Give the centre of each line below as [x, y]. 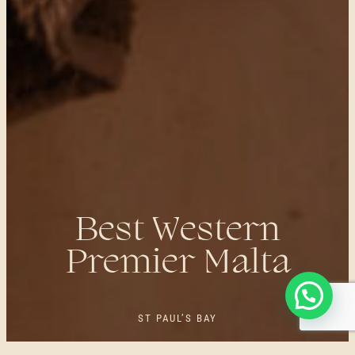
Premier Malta [177, 264]
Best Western [177, 232]
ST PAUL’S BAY [177, 318]
